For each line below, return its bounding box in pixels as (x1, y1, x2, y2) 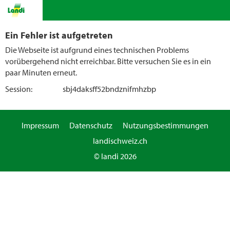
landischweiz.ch (93, 136, 147, 146)
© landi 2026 (93, 151, 137, 161)
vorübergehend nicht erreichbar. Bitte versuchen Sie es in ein (5, 56, 211, 66)
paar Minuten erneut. (5, 67, 77, 78)
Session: (5, 84, 32, 94)
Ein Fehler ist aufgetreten (5, 29, 113, 41)
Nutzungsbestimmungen (123, 120, 208, 130)
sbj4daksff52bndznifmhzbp (63, 84, 156, 94)
